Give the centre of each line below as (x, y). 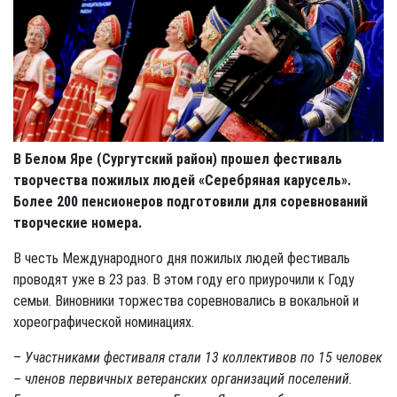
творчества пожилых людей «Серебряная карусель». (182, 180)
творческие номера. (78, 222)
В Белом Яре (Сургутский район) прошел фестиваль (178, 159)
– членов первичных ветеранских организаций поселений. (183, 378)
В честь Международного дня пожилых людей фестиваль (182, 258)
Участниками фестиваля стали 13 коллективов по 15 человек (203, 357)
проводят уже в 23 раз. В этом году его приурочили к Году (184, 279)
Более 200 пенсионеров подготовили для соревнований (191, 201)
